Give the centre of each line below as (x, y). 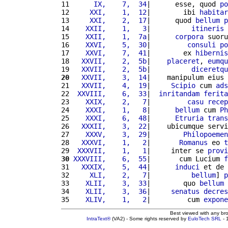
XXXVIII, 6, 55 (110, 159)
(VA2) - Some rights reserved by (149, 218)
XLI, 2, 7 (110, 175)
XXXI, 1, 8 (110, 110)
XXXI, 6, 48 (110, 118)
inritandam (179, 93)
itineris (208, 28)
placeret (183, 61)
